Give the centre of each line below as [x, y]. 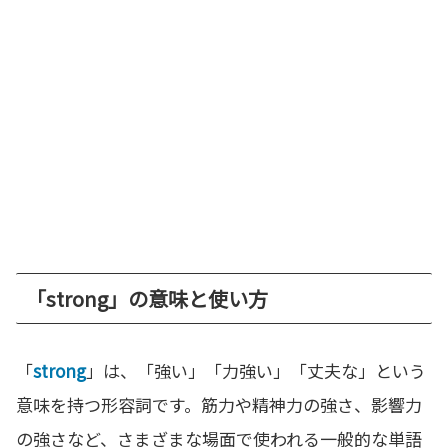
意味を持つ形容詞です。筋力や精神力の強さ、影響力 [219, 404]
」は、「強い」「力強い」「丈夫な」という [256, 370]
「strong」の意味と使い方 [147, 298]
